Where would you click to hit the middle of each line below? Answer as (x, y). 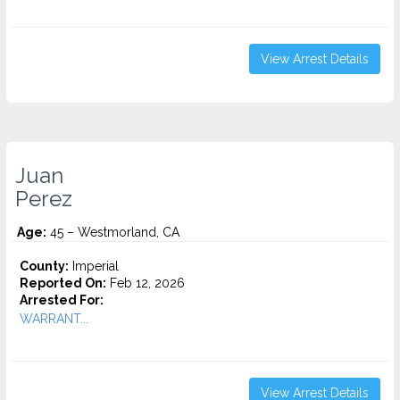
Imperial (94, 266)
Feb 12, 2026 (146, 283)
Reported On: (63, 283)
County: (44, 266)
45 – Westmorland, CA (113, 232)
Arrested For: (62, 300)
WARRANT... (54, 319)
